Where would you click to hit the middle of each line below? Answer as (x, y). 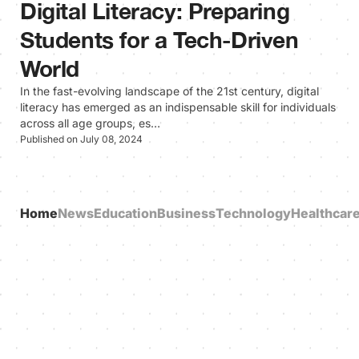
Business (186, 213)
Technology (253, 213)
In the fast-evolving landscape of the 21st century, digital (169, 91)
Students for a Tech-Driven (159, 39)
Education (125, 213)
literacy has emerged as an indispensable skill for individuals (178, 107)
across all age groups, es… (90, 123)
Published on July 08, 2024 (81, 139)
